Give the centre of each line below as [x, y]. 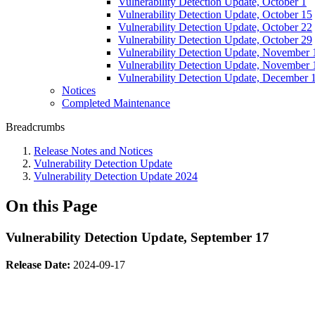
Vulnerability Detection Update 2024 [116, 176]
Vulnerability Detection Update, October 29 [215, 40]
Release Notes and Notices [93, 151]
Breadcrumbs [35, 127]
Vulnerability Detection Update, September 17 [137, 237]
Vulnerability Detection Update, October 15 [215, 14]
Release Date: [38, 264]
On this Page [52, 206]
